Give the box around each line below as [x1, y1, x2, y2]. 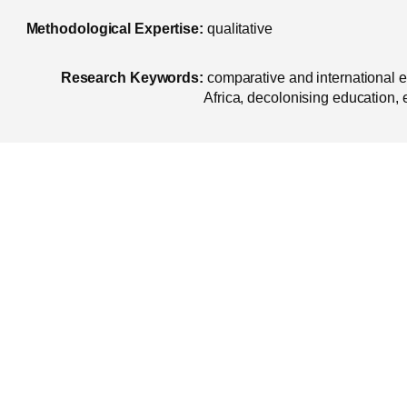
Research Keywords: [60, 69, 203, 85]
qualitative [206, 21, 273, 37]
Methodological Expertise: [25, 21, 203, 37]
